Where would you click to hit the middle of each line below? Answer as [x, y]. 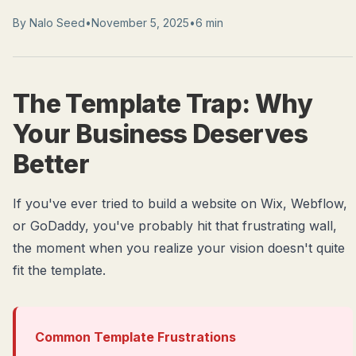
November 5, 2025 [140, 23]
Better [51, 164]
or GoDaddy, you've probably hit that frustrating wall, [175, 226]
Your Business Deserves [160, 134]
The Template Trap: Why [163, 104]
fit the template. [59, 270]
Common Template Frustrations [135, 337]
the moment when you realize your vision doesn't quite [179, 248]
